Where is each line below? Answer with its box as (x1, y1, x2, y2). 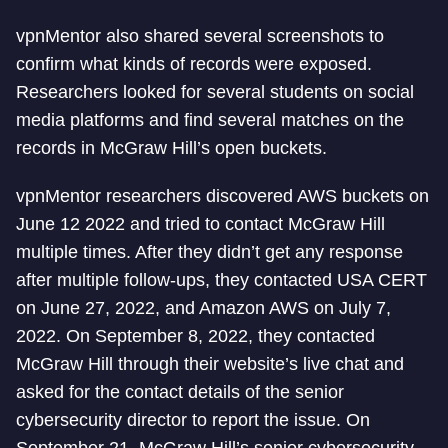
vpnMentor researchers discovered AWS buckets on (16, 186, 429, 206)
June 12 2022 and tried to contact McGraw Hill (16, 214, 385, 234)
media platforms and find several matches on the (16, 110, 404, 130)
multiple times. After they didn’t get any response (16, 242, 403, 262)
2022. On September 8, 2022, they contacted (16, 326, 375, 346)
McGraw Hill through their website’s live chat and (16, 354, 404, 374)
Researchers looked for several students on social (16, 82, 414, 102)
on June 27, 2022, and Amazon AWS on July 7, (16, 298, 391, 318)
